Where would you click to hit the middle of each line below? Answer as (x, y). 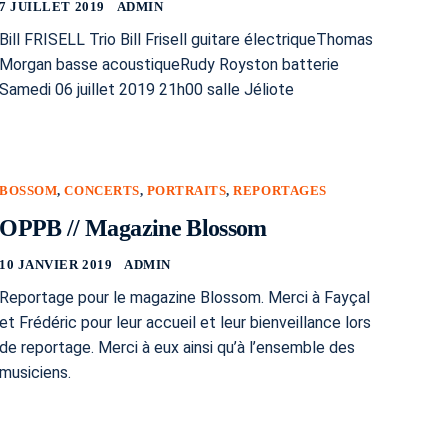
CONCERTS (102, 190)
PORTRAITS (186, 190)
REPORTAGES (280, 190)
